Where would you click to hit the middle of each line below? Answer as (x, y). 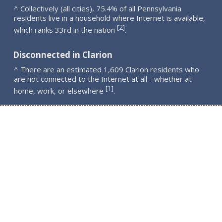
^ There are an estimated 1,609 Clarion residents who (107, 69)
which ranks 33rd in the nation (66, 29)
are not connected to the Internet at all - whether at (103, 79)
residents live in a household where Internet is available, (110, 18)
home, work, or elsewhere (60, 91)
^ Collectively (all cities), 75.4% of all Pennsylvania (98, 8)
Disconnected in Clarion (63, 55)
